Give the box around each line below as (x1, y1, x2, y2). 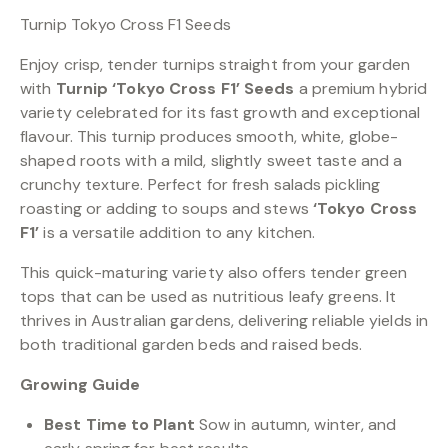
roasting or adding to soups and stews (20, 198, 313, 220)
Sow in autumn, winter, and (194, 414, 397, 436)
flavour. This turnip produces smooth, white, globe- (20, 126, 399, 148)
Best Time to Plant (44, 414, 195, 436)
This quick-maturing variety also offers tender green (20, 262, 408, 284)
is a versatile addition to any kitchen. (39, 222, 316, 244)
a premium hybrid (298, 78, 428, 100)
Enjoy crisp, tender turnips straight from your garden (20, 54, 411, 76)
